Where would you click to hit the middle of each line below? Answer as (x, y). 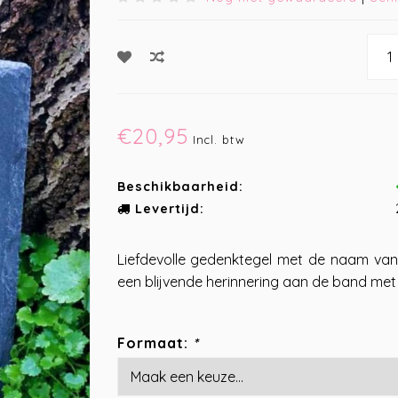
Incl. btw (219, 139)
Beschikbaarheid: (180, 187)
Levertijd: (167, 209)
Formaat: (155, 343)
